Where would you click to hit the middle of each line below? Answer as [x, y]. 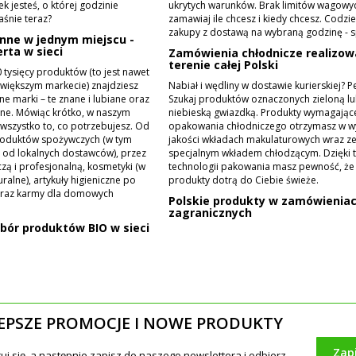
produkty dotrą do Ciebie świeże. [243, 180]
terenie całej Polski [223, 64]
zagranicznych [210, 212]
